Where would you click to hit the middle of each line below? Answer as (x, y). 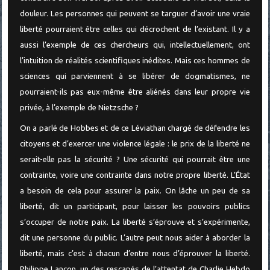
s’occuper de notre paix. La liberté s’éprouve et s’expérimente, (135, 222)
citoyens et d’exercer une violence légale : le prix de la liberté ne (135, 144)
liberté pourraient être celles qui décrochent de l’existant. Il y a (135, 29)
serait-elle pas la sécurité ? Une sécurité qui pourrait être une (135, 160)
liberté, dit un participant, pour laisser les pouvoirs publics (135, 207)
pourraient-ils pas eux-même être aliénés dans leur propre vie (135, 92)
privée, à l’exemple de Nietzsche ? (79, 107)
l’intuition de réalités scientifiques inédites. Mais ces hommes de (135, 60)
